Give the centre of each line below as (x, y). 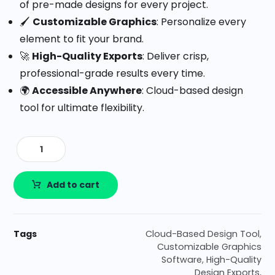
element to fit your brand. (82, 39)
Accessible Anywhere (87, 91)
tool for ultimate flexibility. (82, 108)
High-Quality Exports (87, 56)
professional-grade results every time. (113, 74)
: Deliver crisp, (176, 56)
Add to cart (73, 185)
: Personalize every (202, 22)
